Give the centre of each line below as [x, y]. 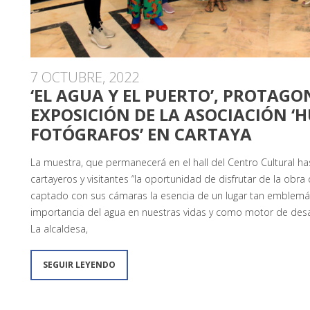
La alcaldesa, [59, 229]
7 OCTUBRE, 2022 [85, 77]
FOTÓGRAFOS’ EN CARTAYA [141, 134]
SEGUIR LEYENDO [79, 265]
